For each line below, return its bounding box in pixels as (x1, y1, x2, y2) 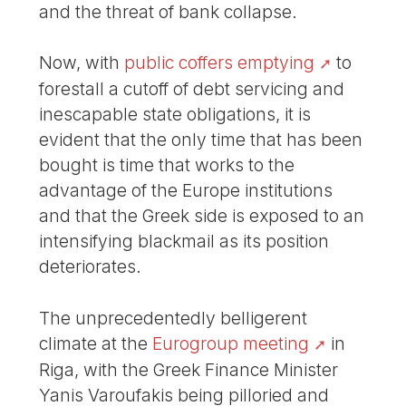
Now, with (39, 52, 125, 74)
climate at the (39, 333, 153, 355)
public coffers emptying (124, 52, 315, 74)
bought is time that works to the (39, 154, 295, 177)
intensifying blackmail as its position (39, 230, 330, 253)
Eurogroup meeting (152, 333, 310, 355)
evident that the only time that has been (39, 129, 363, 151)
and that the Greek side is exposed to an (39, 205, 365, 227)
